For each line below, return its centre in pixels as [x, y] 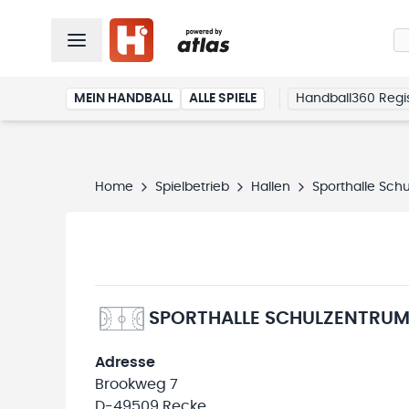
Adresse [125, 362]
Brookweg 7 [136, 384]
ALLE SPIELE [223, 99]
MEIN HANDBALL [123, 99]
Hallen [271, 187]
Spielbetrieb [192, 187]
